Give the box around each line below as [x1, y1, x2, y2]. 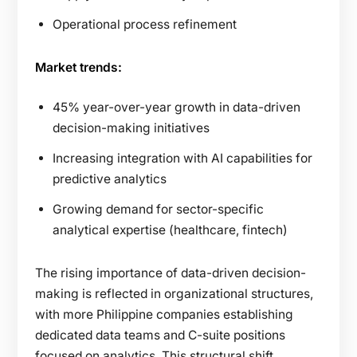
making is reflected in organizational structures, [35, 285, 313, 301]
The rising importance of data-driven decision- [35, 265, 306, 280]
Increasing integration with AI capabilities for [53, 150, 312, 166]
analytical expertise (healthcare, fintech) [53, 222, 288, 237]
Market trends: [35, 59, 122, 75]
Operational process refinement [53, 16, 237, 32]
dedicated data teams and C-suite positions [35, 327, 285, 343]
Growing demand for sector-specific [53, 201, 264, 217]
